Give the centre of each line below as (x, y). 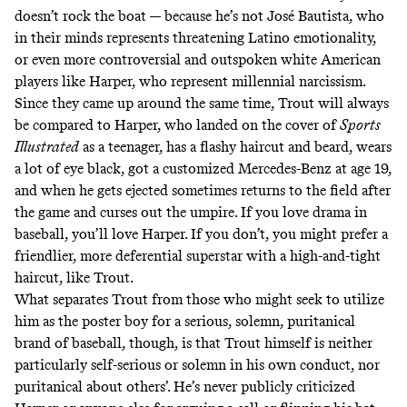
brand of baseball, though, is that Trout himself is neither (194, 342)
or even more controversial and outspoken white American (198, 59)
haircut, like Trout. (74, 277)
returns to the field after (316, 190)
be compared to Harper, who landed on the (150, 124)
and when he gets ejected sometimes (128, 190)
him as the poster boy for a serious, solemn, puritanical (185, 321)
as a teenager (119, 146)
